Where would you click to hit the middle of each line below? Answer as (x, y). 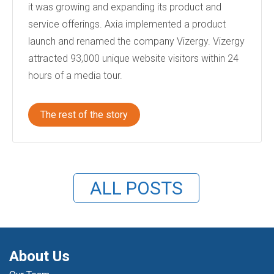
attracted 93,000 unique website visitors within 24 (133, 58)
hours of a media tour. (75, 76)
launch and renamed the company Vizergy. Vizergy (136, 41)
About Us (39, 256)
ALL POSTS (136, 188)
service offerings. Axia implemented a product (127, 24)
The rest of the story (84, 115)
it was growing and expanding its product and (125, 7)
